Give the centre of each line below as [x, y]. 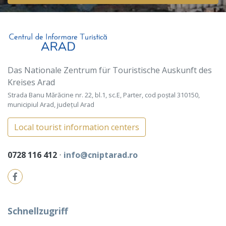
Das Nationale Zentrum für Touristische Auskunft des [110, 70]
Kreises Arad [31, 82]
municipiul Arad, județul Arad [51, 105]
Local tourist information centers [77, 127]
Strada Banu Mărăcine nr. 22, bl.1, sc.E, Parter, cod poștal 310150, [104, 95]
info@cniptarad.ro [101, 155]
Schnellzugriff [38, 211]
